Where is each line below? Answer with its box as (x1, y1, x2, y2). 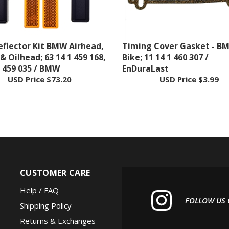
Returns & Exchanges (20, 201, 96, 212)
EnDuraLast (122, 49, 169, 60)
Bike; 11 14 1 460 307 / (122, 37, 209, 49)
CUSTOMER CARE (20, 153, 90, 164)
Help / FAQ (20, 171, 59, 181)
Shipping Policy (20, 186, 72, 196)
